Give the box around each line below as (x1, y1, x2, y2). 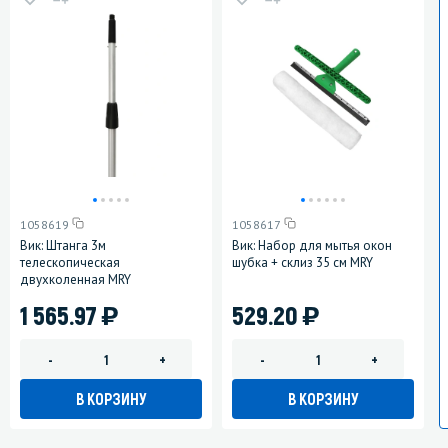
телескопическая (20, 254, 120, 272)
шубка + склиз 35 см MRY (232, 254, 373, 272)
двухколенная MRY (20, 271, 131, 289)
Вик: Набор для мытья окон (232, 237, 392, 255)
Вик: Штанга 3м (20, 237, 106, 255)
